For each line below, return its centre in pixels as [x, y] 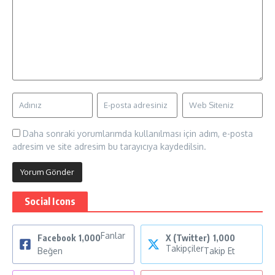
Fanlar [113, 236]
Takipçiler [185, 249]
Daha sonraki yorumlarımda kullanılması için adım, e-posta [138, 134]
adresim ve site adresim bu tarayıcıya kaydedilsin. [109, 147]
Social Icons [50, 202]
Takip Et [219, 251]
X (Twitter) [188, 238]
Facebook [56, 238]
